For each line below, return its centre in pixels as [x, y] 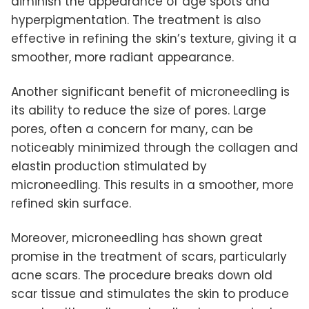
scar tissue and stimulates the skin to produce [150, 294]
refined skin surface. [71, 204]
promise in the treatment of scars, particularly [149, 257]
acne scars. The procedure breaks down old [142, 276]
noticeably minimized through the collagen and [154, 148]
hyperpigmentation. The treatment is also [136, 20]
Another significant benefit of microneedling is [150, 92]
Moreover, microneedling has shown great [137, 238]
